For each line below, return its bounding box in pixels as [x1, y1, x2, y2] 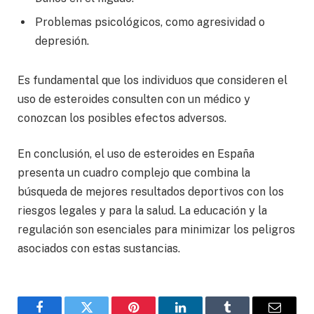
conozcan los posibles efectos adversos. [18, 111, 226, 125]
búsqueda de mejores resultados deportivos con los [18, 185, 284, 199]
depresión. [35, 34, 89, 48]
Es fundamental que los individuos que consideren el [18, 73, 287, 87]
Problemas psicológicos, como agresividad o [35, 15, 265, 29]
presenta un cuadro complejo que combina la [18, 166, 250, 180]
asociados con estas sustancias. [18, 242, 180, 256]
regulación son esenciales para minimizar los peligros [18, 223, 295, 237]
